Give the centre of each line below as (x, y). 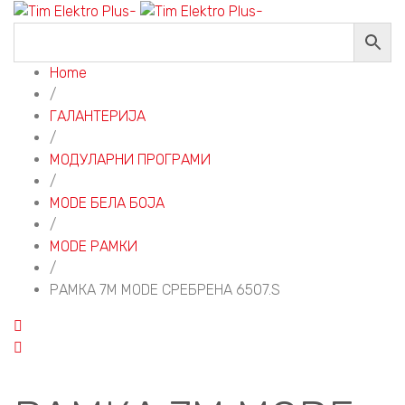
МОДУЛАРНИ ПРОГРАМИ (130, 159)
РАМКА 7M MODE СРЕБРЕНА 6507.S (165, 289)
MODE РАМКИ (94, 246)
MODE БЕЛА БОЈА (107, 202)
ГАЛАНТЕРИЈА (98, 116)
